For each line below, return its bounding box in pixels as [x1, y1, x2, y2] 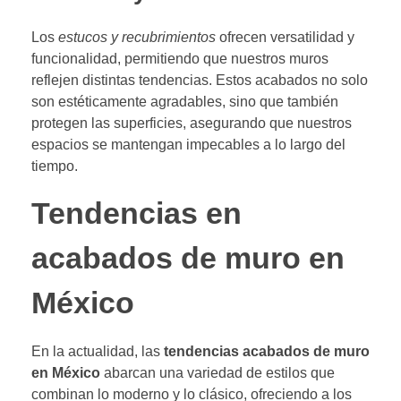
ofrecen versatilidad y [216, 30, 354, 46]
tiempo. [31, 158, 78, 175]
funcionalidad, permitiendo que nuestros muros [31, 51, 328, 67]
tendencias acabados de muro [164, 343, 370, 359]
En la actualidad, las [31, 343, 164, 359]
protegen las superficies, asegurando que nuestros [31, 115, 352, 132]
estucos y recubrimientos [58, 30, 216, 46]
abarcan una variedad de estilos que [100, 364, 335, 380]
